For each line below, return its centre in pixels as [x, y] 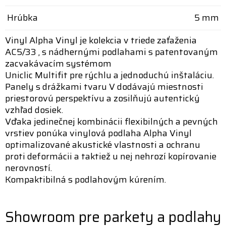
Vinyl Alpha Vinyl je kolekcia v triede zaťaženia [101, 40]
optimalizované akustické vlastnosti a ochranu [103, 145]
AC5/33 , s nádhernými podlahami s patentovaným [111, 52]
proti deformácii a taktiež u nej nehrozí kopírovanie [111, 156]
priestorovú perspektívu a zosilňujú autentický [102, 98]
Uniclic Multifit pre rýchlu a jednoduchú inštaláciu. [109, 75]
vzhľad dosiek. [34, 110]
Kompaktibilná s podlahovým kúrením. [86, 179]
